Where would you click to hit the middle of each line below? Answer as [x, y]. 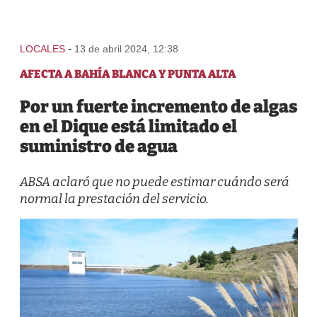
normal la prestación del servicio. [114, 199]
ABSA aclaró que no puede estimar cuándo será [154, 182]
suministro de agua [98, 146]
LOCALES [42, 49]
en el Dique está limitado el [128, 127]
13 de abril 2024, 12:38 [126, 49]
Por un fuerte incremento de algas [158, 107]
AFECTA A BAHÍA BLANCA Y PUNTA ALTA [127, 74]
